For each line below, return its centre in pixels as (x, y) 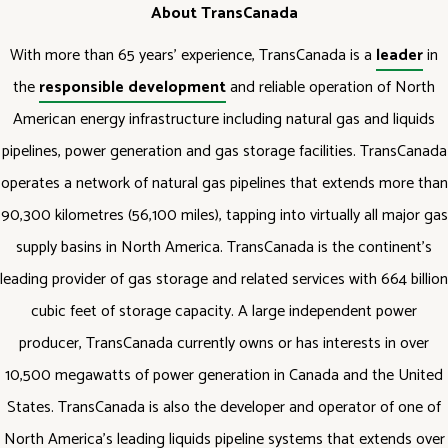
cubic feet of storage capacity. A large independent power (224, 311)
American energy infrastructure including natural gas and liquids (224, 119)
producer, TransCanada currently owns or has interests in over (224, 343)
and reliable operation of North (330, 87)
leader (399, 55)
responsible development (132, 87)
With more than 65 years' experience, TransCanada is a (193, 55)
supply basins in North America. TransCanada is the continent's (224, 247)
